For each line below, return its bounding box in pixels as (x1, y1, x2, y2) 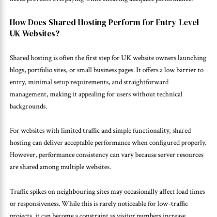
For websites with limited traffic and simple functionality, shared (10, 126, 191, 136)
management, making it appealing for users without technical (10, 89, 183, 99)
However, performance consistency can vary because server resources (10, 150, 203, 160)
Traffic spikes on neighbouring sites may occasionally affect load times (10, 186, 205, 196)
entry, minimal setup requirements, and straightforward (10, 77, 169, 87)
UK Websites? (10, 28, 60, 40)
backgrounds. (10, 101, 47, 111)
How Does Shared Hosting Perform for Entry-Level (10, 16, 199, 29)
